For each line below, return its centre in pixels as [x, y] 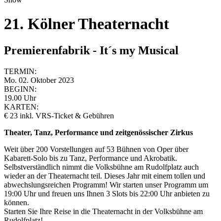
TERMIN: [20, 71]
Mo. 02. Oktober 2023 [39, 80]
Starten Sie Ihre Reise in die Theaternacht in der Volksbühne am [103, 211]
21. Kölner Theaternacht [87, 24]
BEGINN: [20, 89]
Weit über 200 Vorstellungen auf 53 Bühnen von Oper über [96, 149]
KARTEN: [21, 107]
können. [17, 202]
